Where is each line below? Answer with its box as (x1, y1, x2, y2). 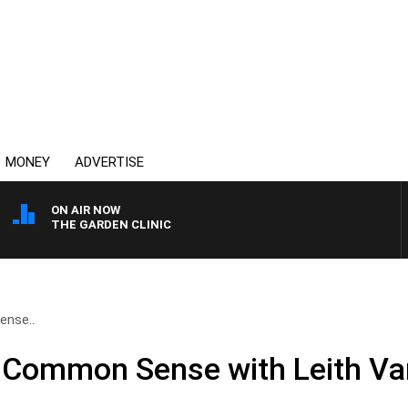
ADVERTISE (75, 154, 144, 170)
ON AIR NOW (51, 203, 120, 217)
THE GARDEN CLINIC (51, 218, 171, 231)
